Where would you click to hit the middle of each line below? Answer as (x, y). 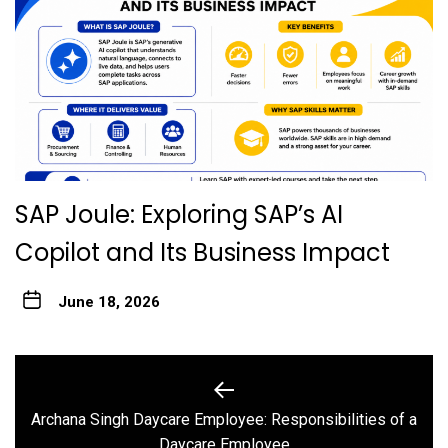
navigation (77, 411)
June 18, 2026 (108, 301)
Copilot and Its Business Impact (202, 252)
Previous (254, 429)
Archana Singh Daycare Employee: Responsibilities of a (224, 419)
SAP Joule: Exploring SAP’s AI (179, 214)
